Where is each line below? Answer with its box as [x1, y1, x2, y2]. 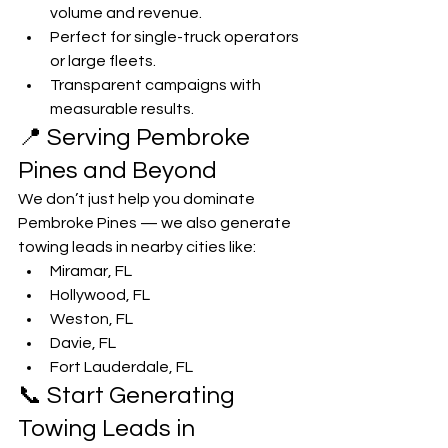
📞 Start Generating [18, 383, 240, 409]
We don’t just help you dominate [18, 191, 258, 208]
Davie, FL [50, 335, 116, 352]
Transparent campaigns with [50, 77, 264, 94]
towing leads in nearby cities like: [18, 239, 256, 256]
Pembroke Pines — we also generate [18, 215, 294, 232]
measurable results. [50, 101, 194, 118]
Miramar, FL [50, 263, 132, 280]
